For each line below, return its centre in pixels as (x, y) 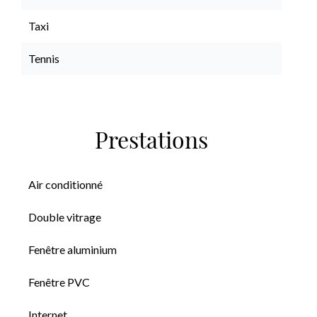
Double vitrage (65, 217)
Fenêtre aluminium (73, 249)
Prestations (151, 143)
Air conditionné (65, 184)
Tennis (44, 58)
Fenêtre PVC (59, 282)
